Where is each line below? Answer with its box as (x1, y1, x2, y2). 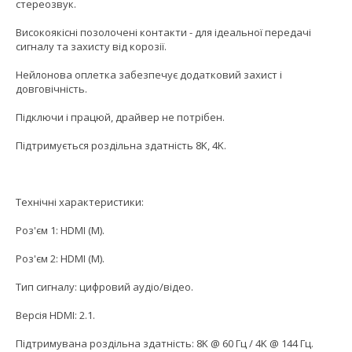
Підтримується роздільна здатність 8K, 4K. (16, 138, 226, 153)
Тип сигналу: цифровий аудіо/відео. (16, 280, 193, 295)
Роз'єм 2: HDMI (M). (16, 251, 104, 266)
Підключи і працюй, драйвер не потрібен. (16, 110, 225, 125)
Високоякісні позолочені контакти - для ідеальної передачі (16, 25, 311, 40)
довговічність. (16, 82, 87, 97)
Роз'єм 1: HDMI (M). (16, 223, 104, 238)
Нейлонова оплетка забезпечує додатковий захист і (16, 68, 282, 82)
